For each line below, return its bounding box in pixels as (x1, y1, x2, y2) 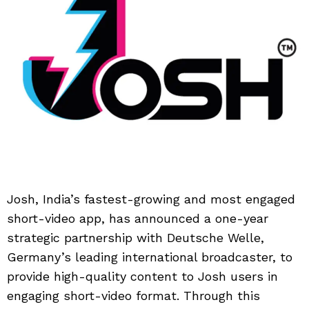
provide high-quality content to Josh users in (7, 269, 278, 284)
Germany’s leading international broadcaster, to (7, 250, 292, 265)
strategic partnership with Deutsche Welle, (7, 230, 264, 246)
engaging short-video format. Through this (7, 288, 260, 303)
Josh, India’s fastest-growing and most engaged (7, 192, 295, 207)
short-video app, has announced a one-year (7, 211, 268, 226)
